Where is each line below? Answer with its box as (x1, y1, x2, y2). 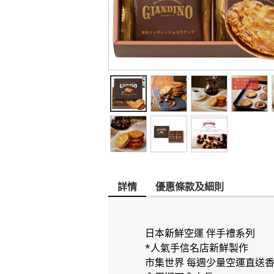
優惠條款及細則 (155, 180, 224, 193)
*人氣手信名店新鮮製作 (145, 241, 248, 254)
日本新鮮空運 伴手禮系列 (145, 226, 255, 240)
